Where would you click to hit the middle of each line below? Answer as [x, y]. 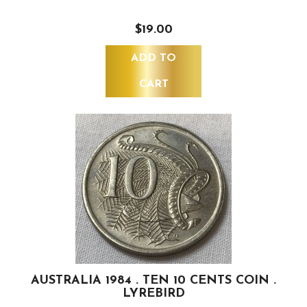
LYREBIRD [153, 294]
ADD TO [153, 59]
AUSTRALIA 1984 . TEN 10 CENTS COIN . [153, 281]
